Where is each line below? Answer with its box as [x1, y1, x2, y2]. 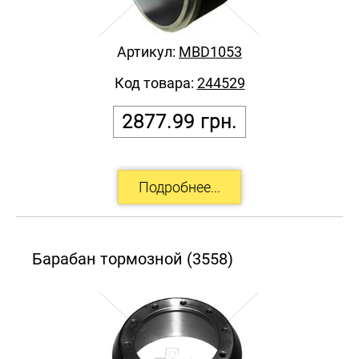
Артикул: [117, 42, 179, 60]
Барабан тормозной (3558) [32, 248, 233, 268]
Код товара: [114, 74, 197, 91]
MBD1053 [179, 42, 242, 60]
